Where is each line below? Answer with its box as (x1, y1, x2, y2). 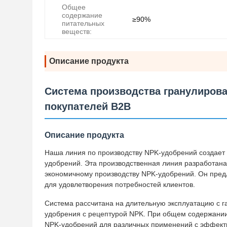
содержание (62, 11, 102, 19)
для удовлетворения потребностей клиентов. (45, 180, 195, 188)
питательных (62, 19, 104, 27)
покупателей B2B (45, 101, 131, 112)
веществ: (62, 27, 92, 35)
